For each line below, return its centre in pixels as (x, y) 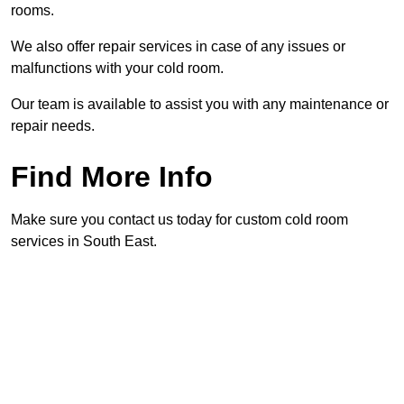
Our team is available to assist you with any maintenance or (200, 105)
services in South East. (84, 242)
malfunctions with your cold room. (117, 69)
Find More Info (112, 177)
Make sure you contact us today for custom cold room (179, 220)
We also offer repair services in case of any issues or (178, 47)
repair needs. (53, 126)
